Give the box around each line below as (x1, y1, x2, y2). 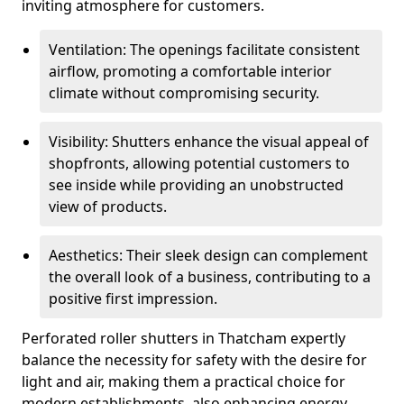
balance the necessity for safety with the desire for (22, 350, 367, 370)
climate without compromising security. (49, 83, 319, 103)
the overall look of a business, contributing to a (49, 267, 371, 287)
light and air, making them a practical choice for (22, 372, 345, 391)
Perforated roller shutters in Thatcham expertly (22, 328, 345, 348)
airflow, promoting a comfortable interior (49, 61, 332, 81)
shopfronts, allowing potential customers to (49, 153, 350, 173)
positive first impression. (49, 289, 217, 308)
